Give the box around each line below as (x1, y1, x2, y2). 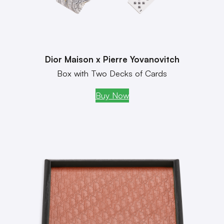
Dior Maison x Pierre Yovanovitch (44, 54, 179, 65)
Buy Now (95, 90, 129, 101)
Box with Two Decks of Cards (57, 68, 167, 79)
